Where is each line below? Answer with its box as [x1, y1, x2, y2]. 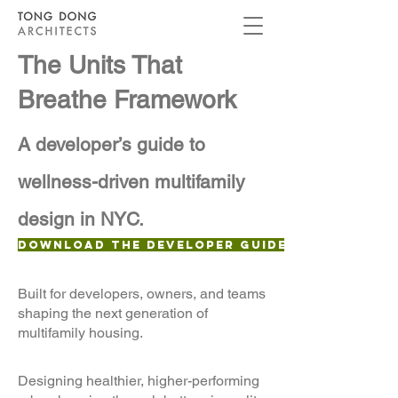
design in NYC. [18, 208, 144, 230]
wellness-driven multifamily [18, 171, 245, 193]
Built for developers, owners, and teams [18, 285, 266, 302]
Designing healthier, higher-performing [18, 372, 259, 389]
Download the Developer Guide [18, 238, 287, 251]
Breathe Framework [18, 85, 236, 114]
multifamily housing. [18, 324, 143, 341]
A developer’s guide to [18, 133, 205, 155]
